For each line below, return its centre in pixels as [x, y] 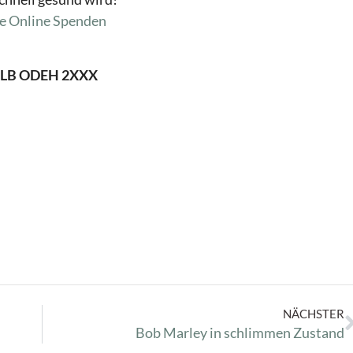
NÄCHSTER [314, 313]
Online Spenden [58, 21]
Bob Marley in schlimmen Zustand [240, 332]
